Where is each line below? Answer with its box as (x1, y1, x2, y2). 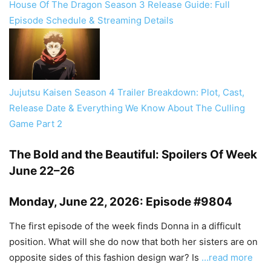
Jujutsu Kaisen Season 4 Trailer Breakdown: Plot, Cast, (9, 86, 244, 98)
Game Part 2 (9, 117, 62, 129)
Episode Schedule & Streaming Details (9, 15, 174, 27)
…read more (201, 251, 253, 263)
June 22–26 (9, 163, 75, 178)
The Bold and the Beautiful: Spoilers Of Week (9, 147, 257, 162)
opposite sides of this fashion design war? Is (9, 251, 201, 263)
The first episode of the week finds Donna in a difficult (9, 220, 241, 232)
